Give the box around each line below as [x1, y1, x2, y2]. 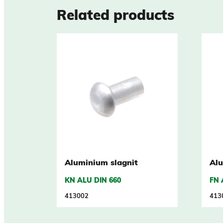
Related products [57, 9, 174, 24]
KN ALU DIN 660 [65, 177, 121, 185]
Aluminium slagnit [65, 159, 138, 168]
